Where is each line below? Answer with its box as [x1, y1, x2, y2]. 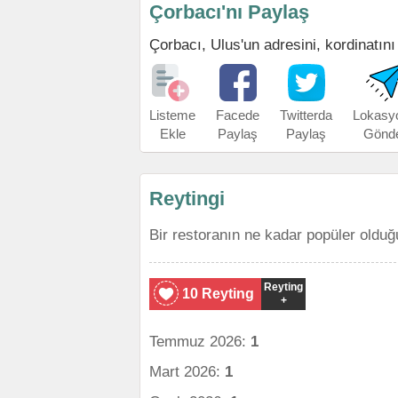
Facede [216, 107, 259, 123]
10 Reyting [182, 286, 254, 301]
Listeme [149, 107, 195, 123]
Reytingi [149, 187, 225, 210]
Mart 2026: [149, 363, 225, 379]
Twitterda [280, 107, 332, 123]
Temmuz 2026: [149, 333, 251, 349]
